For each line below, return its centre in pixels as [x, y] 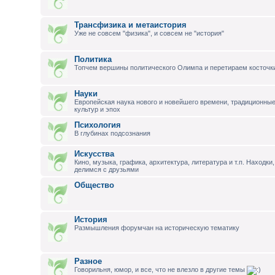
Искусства [95, 154]
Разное [88, 261]
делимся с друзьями [107, 169]
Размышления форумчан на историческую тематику [157, 228]
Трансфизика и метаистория [131, 25]
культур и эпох [98, 109]
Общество [95, 185]
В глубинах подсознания [113, 133]
